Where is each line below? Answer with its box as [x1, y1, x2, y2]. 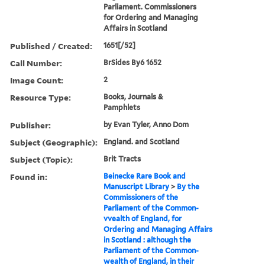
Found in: [10, 170, 47, 182]
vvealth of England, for [104, 214, 182, 223]
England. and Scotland [104, 137, 180, 146]
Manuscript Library [104, 182, 170, 191]
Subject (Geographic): [10, 136, 98, 148]
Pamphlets [104, 102, 141, 112]
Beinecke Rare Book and [104, 171, 186, 180]
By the [177, 182, 200, 191]
